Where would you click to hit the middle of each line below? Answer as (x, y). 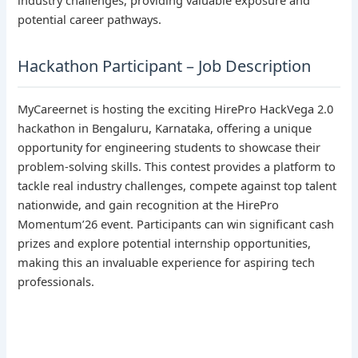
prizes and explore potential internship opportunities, (165, 243)
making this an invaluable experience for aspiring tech (167, 262)
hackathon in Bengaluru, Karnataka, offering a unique (165, 127)
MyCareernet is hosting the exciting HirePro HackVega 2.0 (176, 108)
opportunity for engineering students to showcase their (169, 147)
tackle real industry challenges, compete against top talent (177, 185)
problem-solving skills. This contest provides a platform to (177, 166)
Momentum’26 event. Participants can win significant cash (176, 223)
